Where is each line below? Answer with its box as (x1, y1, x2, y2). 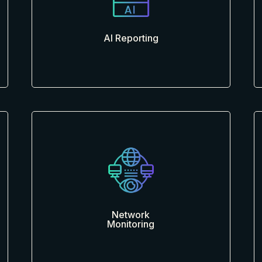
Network (112, 209, 150, 220)
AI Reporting (103, 32, 158, 44)
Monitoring (107, 218, 155, 230)
